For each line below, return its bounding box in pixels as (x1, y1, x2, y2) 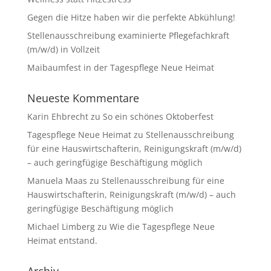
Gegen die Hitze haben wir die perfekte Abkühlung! (27, 11, 235, 23)
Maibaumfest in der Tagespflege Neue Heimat (27, 62, 214, 73)
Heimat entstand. (27, 235, 97, 246)
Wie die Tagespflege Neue (109, 221, 215, 232)
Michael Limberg (27, 221, 95, 232)
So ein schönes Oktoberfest (102, 111, 214, 122)
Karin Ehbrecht (27, 111, 88, 122)
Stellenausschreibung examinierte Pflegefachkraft (27, 30, 229, 41)
